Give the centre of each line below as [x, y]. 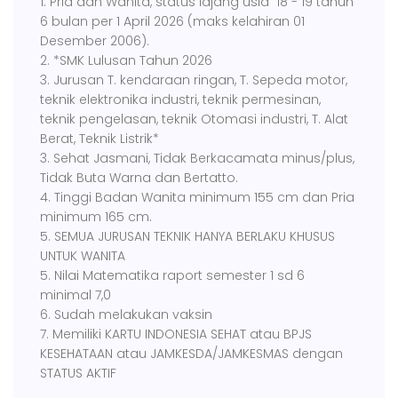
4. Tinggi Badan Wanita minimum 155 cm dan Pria [197, 197]
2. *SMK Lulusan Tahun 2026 [128, 60]
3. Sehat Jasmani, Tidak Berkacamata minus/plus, [197, 158]
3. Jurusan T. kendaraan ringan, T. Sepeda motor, [194, 80]
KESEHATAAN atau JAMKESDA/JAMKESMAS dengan [191, 353]
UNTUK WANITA [83, 255]
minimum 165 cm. [96, 216]
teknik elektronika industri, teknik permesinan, [180, 99]
